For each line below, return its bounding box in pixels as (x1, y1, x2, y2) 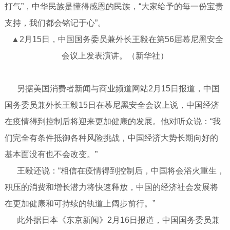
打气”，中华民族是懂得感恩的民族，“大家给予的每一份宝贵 (4, 2, 223, 11)
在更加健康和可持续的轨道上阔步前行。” (4, 199, 155, 208)
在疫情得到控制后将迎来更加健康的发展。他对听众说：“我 (4, 117, 221, 126)
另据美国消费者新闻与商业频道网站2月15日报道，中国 (8, 84, 220, 93)
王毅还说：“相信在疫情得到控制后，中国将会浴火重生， (8, 166, 225, 176)
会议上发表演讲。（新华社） (62, 51, 168, 61)
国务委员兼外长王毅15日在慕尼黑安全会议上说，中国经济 (4, 101, 219, 110)
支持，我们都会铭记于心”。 (4, 18, 106, 28)
